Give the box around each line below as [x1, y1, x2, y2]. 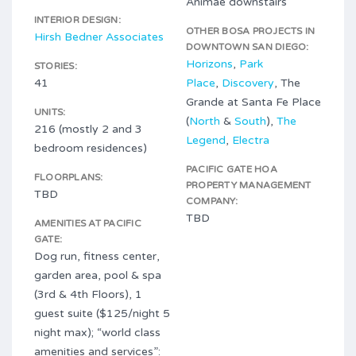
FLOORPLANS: [34, 172, 103, 183]
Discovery [222, 76, 274, 90]
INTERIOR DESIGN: [34, 14, 121, 25]
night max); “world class [34, 326, 161, 339]
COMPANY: [186, 195, 238, 207]
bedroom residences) [34, 141, 147, 155]
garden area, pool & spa [34, 269, 161, 282]
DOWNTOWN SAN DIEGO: [186, 41, 309, 52]
